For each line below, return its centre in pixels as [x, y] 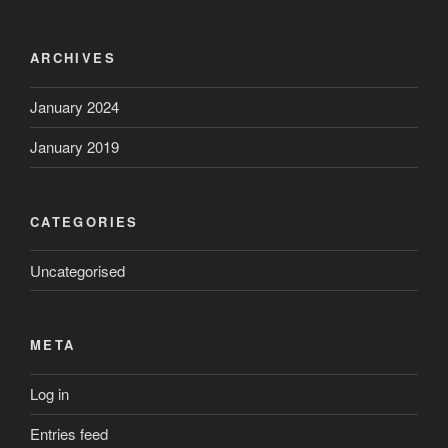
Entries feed [69, 434]
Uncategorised [77, 270]
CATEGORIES [84, 221]
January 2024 [74, 107]
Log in [49, 394]
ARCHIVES [73, 58]
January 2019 [74, 147]
